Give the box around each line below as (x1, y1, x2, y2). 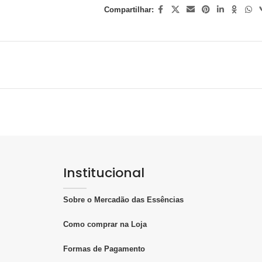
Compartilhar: (104, 5, 154, 14)
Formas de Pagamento (63, 244, 145, 253)
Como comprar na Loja (63, 219, 147, 229)
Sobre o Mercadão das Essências (63, 195, 184, 204)
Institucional (63, 163, 144, 182)
